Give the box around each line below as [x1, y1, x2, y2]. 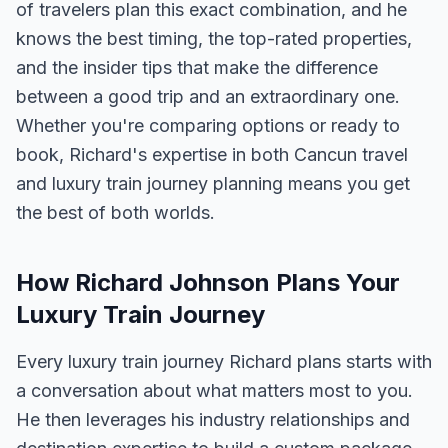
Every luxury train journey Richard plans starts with [16, 351, 432, 372]
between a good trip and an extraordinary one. [16, 86, 400, 107]
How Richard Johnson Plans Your [16, 268, 400, 297]
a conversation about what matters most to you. [16, 380, 413, 401]
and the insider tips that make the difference [16, 57, 378, 78]
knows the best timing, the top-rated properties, [16, 28, 412, 49]
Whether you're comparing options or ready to [16, 115, 400, 136]
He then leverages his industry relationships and [16, 409, 410, 430]
